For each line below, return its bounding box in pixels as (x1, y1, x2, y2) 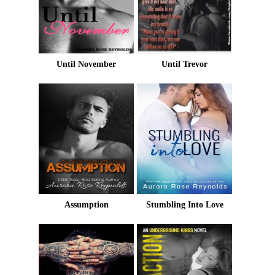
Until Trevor (161, 60, 208, 69)
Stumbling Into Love (145, 200, 223, 209)
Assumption (64, 200, 109, 209)
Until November (56, 60, 117, 69)
